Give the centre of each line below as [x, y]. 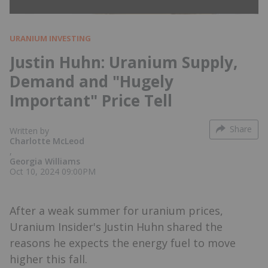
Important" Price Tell [91, 100]
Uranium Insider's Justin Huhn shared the [116, 226]
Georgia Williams [45, 161]
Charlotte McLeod [47, 141]
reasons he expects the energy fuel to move [123, 243]
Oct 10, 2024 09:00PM [53, 171]
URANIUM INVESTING [50, 38]
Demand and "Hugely [92, 81]
